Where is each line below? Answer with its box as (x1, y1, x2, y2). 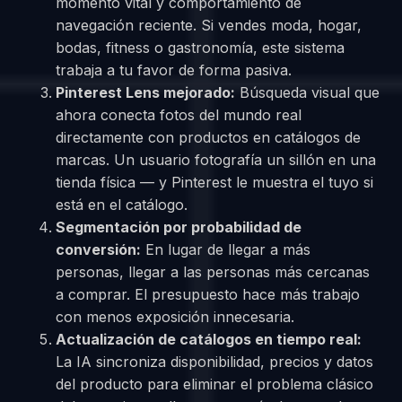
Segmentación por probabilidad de (56, 218, 302, 237)
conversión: (56, 240, 142, 259)
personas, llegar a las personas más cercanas (56, 263, 371, 282)
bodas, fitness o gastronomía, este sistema (56, 39, 345, 57)
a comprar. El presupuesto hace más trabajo (56, 285, 361, 304)
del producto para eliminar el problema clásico (56, 375, 374, 394)
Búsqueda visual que (235, 83, 380, 102)
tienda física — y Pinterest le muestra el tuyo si (56, 173, 374, 192)
